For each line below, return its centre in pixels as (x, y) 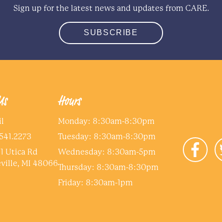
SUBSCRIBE (111, 33)
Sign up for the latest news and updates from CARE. (111, 8)
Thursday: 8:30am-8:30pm (109, 167)
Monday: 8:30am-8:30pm (107, 121)
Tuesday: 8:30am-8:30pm (107, 136)
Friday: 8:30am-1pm (96, 182)
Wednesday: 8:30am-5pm (107, 152)
